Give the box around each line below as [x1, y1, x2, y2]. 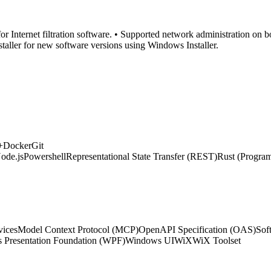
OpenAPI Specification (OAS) [139, 224, 256, 235]
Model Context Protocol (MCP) [18, 224, 139, 235]
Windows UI [125, 235, 174, 246]
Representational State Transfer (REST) [66, 151, 217, 162]
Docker [3, 140, 31, 151]
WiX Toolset [192, 235, 241, 246]
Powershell [24, 151, 66, 162]
